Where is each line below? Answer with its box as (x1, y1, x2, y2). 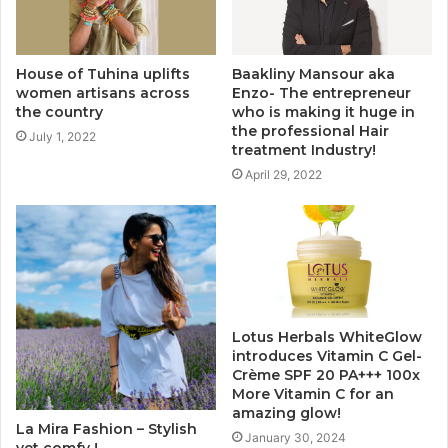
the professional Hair (232, 122, 389, 141)
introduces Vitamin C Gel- (232, 347, 422, 366)
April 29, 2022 (245, 167, 322, 183)
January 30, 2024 (245, 430, 346, 446)
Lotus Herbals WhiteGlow (232, 328, 422, 347)
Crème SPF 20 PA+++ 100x (232, 366, 420, 385)
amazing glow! (232, 404, 341, 423)
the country (16, 103, 103, 122)
